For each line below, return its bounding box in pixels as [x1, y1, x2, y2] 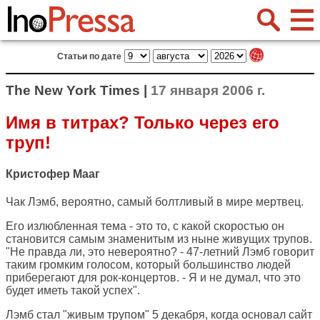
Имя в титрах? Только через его [6, 112, 279, 132]
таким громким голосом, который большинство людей [6, 259, 291, 271]
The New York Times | [6, 83, 151, 98]
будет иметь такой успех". [6, 284, 140, 297]
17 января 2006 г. [151, 83, 265, 98]
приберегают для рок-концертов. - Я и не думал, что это [6, 271, 301, 284]
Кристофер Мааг [6, 168, 100, 181]
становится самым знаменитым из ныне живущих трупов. [6, 233, 312, 246]
